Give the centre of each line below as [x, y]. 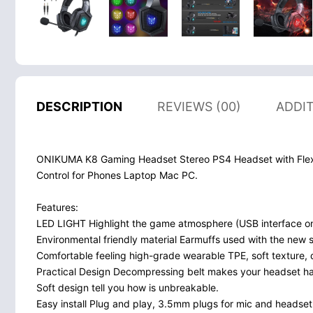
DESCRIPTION [79, 106]
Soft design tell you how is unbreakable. [128, 287]
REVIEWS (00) [199, 106]
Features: [57, 207]
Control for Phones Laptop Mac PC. [117, 175]
